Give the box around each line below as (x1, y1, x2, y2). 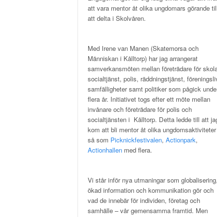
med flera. (122, 145, 152, 155)
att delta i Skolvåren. (88, 13, 146, 23)
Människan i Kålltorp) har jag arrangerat (88, 53, 198, 63)
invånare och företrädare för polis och (88, 104, 192, 114)
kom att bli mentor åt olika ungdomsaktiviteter (88, 124, 216, 134)
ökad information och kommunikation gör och (88, 185, 214, 195)
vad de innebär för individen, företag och (88, 195, 200, 205)
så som (88, 135, 110, 144)
